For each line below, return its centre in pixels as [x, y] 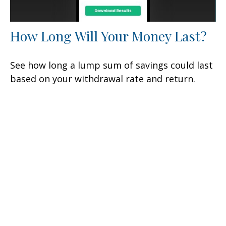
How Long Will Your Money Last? [108, 36]
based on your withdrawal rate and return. [103, 78]
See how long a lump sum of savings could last [111, 65]
